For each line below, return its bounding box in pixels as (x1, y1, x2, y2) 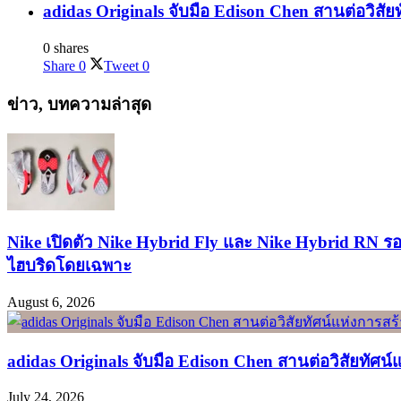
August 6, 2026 (7, 294, 95, 310)
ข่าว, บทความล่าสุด (7, 94, 151, 114)
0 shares (43, 39, 89, 55)
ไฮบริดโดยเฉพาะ (7, 256, 132, 276)
